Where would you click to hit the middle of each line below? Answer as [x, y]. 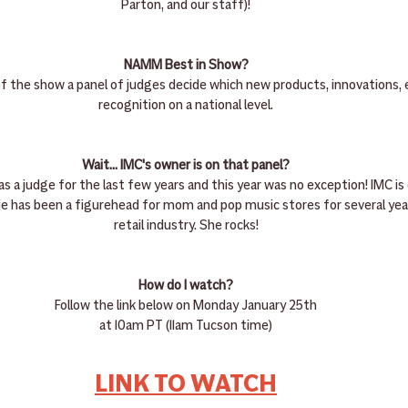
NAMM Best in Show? [186, 65]
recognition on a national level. [186, 105]
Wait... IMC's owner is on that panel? [186, 165]
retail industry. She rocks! [186, 225]
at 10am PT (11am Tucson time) [186, 326]
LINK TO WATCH [186, 384]
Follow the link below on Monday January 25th [186, 306]
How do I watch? [186, 286]
